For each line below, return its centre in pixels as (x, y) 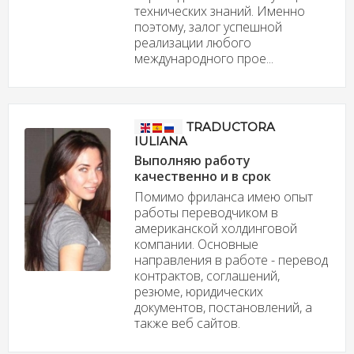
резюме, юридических (198, 291)
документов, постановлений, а (223, 307)
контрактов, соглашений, (207, 275)
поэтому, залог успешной (208, 26)
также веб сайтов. (187, 323)
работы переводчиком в (206, 212)
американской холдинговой (215, 228)
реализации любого (192, 42)
